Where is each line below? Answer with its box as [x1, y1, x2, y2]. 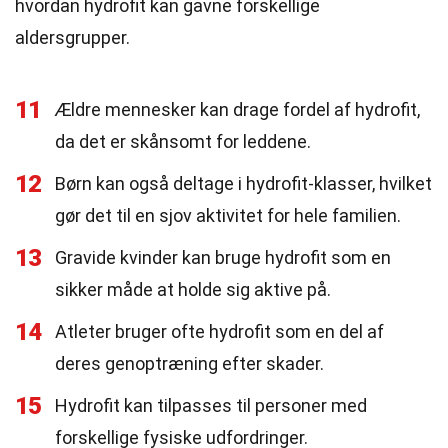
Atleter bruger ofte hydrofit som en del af [55, 321, 384, 342]
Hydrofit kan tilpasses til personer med [55, 395, 367, 416]
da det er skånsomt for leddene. [55, 131, 311, 152]
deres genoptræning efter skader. [55, 353, 324, 374]
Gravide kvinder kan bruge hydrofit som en [55, 247, 391, 268]
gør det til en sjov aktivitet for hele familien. [55, 205, 401, 226]
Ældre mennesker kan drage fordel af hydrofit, [55, 99, 420, 120]
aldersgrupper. [15, 27, 130, 48]
